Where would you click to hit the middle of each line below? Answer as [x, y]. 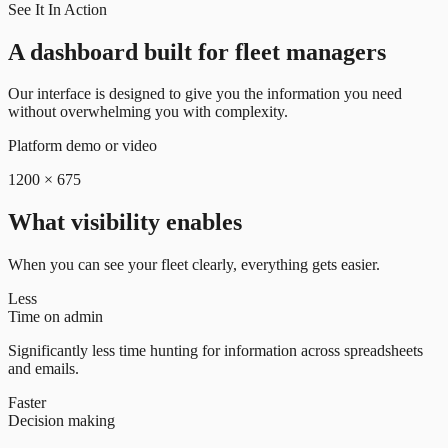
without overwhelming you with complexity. [148, 112]
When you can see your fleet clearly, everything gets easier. [194, 265]
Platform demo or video [82, 146]
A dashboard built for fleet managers [197, 51]
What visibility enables [125, 222]
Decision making [61, 421]
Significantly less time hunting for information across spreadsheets [215, 351]
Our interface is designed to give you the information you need [205, 94]
